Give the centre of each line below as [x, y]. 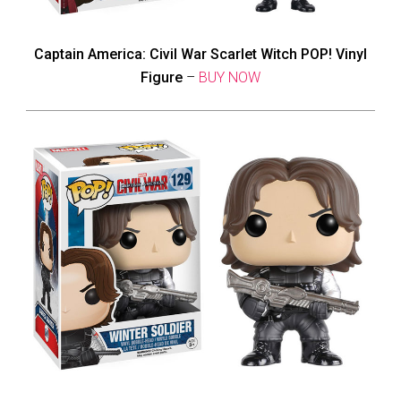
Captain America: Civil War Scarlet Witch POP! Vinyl [200, 55]
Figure [162, 78]
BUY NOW [230, 78]
